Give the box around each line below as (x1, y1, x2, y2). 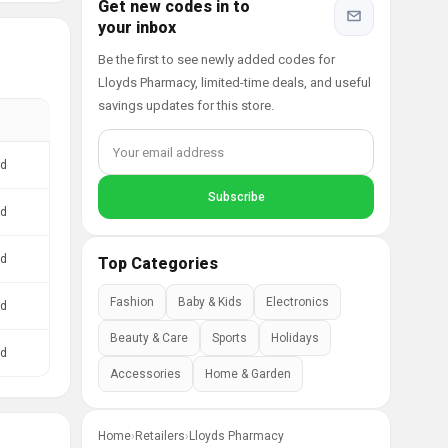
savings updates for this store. (98, 98, 274, 113)
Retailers (135, 429, 185, 443)
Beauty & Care (110, 331, 188, 345)
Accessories (110, 367, 181, 381)
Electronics (266, 295, 329, 309)
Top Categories (98, 254, 218, 273)
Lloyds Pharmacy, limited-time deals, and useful (98, 75, 371, 90)
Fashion (110, 295, 154, 309)
